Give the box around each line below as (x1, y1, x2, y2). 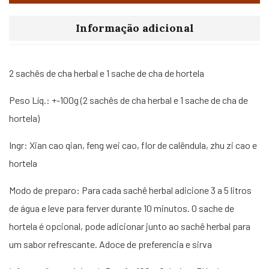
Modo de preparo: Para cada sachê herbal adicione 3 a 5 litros (9, 184, 252, 196)
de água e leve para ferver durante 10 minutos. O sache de (9, 202, 234, 214)
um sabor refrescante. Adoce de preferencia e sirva (9, 238, 212, 250)
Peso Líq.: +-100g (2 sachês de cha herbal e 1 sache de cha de (9, 94, 248, 106)
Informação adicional (75, 20, 194, 35)
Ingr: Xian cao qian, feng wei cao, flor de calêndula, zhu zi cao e (9, 139, 257, 151)
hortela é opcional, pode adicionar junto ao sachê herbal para (9, 220, 250, 232)
